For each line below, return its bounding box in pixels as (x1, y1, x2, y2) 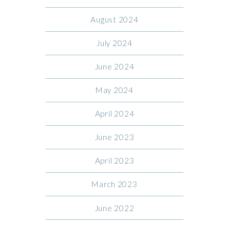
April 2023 (95, 156, 134, 166)
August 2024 (90, 15, 139, 24)
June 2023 (95, 132, 134, 142)
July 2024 (97, 38, 132, 48)
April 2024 (95, 109, 134, 119)
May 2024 (95, 85, 134, 95)
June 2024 (95, 62, 134, 72)
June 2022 (95, 203, 134, 213)
